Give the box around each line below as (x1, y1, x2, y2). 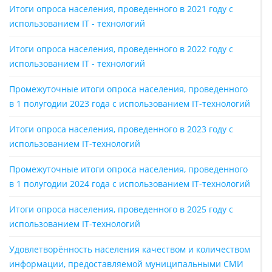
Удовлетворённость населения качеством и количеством (9, 243, 250, 255)
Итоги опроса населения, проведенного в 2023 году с (9, 123, 233, 135)
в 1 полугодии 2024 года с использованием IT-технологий (9, 178, 250, 189)
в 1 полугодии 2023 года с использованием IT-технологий (9, 98, 250, 109)
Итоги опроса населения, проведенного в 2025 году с (9, 203, 233, 215)
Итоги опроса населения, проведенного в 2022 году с (9, 43, 233, 55)
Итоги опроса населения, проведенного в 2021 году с (9, 3, 233, 15)
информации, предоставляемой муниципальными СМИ (9, 258, 243, 270)
